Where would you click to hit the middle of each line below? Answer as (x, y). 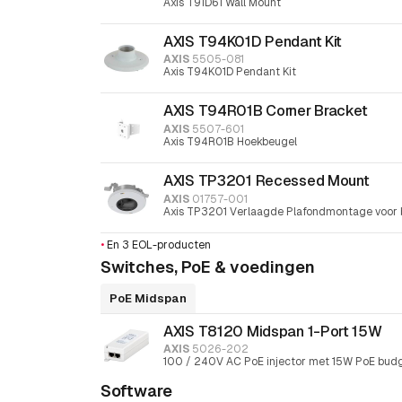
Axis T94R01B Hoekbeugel (230, 141)
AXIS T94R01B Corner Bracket (266, 111)
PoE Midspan (148, 298)
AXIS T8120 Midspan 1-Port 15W (273, 331)
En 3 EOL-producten (157, 245)
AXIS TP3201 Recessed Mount (267, 180)
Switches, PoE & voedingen (208, 267)
